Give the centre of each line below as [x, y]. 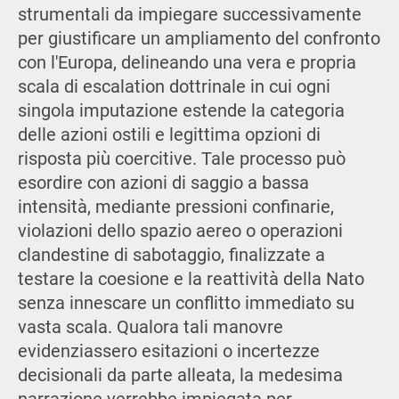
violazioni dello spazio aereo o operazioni [180, 232]
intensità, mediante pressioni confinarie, [175, 208]
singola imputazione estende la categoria [181, 111]
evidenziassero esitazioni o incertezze [168, 352]
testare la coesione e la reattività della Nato [191, 280]
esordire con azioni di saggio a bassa [163, 183]
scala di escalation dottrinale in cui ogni [174, 87]
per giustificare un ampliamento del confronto [199, 39]
